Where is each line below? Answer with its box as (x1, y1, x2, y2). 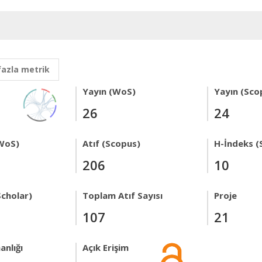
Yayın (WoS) (82, 85, 136, 97)
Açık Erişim (82, 242, 129, 253)
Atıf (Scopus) (82, 137, 140, 149)
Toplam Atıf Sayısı (82, 189, 163, 201)
